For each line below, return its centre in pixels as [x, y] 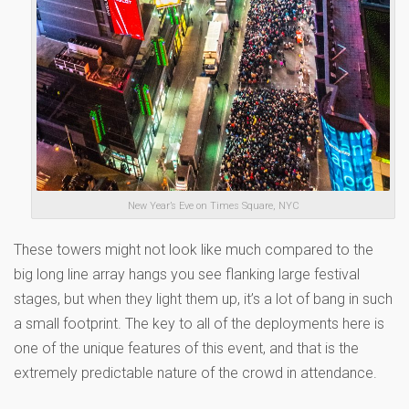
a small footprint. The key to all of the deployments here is [199, 323]
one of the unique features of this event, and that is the [186, 348]
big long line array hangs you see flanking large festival [187, 274]
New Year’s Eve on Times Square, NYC [213, 205]
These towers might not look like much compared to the [194, 249]
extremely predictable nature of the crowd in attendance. [195, 372]
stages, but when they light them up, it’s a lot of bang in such [203, 299]
